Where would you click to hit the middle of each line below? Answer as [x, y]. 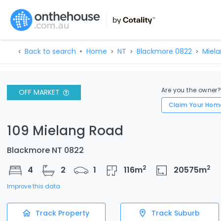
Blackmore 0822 [164, 51]
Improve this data [34, 186]
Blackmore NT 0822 [45, 150]
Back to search [50, 51]
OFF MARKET [39, 92]
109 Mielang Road [65, 130]
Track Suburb [176, 213]
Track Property [62, 213]
